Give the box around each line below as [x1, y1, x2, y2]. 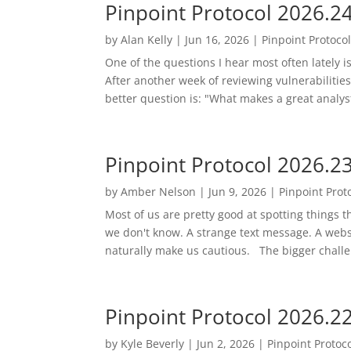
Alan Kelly [121, 31, 173, 47]
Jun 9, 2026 [208, 183, 267, 199]
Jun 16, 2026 [185, 31, 250, 47]
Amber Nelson [121, 183, 197, 199]
